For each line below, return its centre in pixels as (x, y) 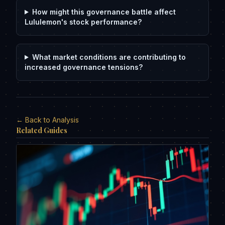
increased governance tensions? (84, 67)
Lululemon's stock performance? (83, 22)
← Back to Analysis (47, 120)
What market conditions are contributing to (109, 57)
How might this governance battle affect (104, 12)
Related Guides (42, 130)
